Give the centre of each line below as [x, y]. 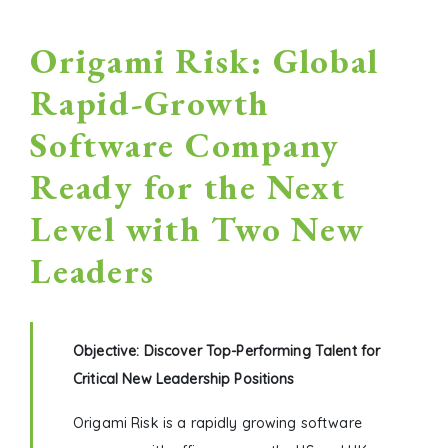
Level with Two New [197, 229]
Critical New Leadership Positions [184, 379]
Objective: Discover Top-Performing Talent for [227, 351]
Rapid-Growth [150, 103]
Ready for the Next [188, 187]
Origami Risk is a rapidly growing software [217, 423]
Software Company [185, 145]
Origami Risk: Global [204, 61]
